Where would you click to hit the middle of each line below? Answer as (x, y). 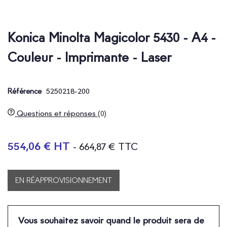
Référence (25, 91)
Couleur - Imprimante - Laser (89, 57)
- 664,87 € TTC (105, 146)
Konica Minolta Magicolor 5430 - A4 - (112, 37)
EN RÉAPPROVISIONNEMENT (64, 180)
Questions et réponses (56, 113)
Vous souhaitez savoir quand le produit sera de (111, 220)
